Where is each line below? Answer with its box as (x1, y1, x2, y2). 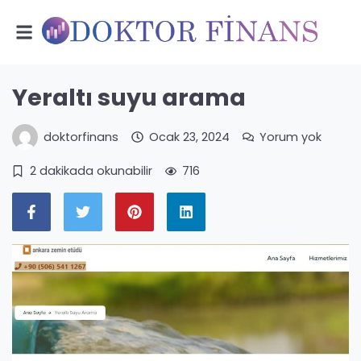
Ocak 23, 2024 (148, 128, 230, 145)
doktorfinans (44, 128, 119, 145)
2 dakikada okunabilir (29, 163, 152, 179)
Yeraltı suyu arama (12, 81, 246, 114)
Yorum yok (259, 128, 322, 145)
